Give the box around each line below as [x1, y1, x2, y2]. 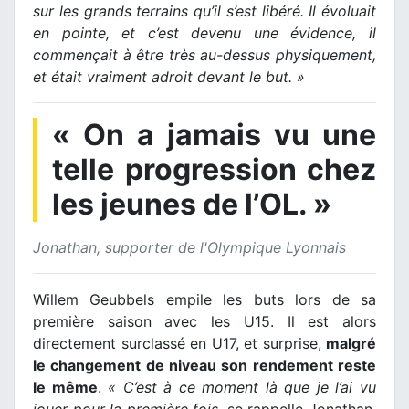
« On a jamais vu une [52, 117, 376, 153]
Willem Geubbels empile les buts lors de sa [33, 290, 376, 309]
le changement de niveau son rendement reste [33, 356, 376, 375]
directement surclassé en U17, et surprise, [33, 334, 326, 353]
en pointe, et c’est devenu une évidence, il [33, 24, 376, 43]
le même [33, 378, 98, 397]
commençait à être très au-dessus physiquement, [33, 46, 376, 65]
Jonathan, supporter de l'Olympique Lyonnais [33, 238, 346, 257]
